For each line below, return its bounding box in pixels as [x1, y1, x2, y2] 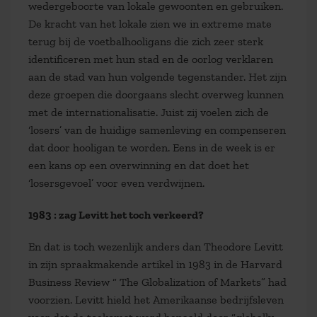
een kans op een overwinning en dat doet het [28, 158, 249, 172]
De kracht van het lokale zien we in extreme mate [28, 17, 272, 30]
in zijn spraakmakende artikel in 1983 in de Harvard [28, 258, 282, 271]
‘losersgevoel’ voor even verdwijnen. [28, 176, 204, 190]
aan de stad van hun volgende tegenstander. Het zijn [28, 70, 287, 83]
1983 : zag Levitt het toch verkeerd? [28, 208, 204, 221]
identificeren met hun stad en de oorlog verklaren [28, 52, 273, 66]
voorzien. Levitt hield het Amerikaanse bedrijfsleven [28, 293, 284, 306]
